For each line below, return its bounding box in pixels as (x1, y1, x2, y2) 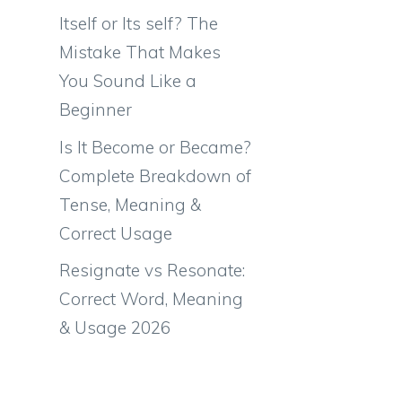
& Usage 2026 (59, 317, 170, 338)
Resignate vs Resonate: (59, 259, 245, 281)
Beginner (59, 99, 132, 120)
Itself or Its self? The (59, 13, 218, 34)
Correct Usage (59, 222, 172, 244)
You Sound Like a (59, 70, 197, 92)
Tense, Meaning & (59, 193, 201, 215)
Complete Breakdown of (59, 164, 251, 187)
